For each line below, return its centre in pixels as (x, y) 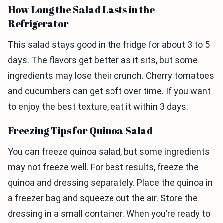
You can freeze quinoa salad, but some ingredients (109, 152)
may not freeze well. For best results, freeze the (103, 167)
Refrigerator (38, 24)
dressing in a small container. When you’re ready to (109, 214)
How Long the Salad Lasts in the (81, 10)
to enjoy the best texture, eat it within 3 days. (98, 107)
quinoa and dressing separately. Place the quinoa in (110, 183)
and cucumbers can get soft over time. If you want (109, 91)
